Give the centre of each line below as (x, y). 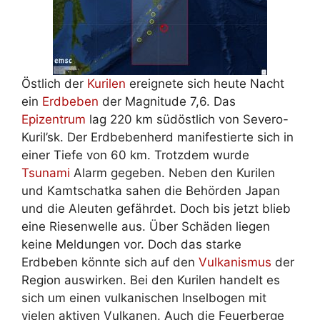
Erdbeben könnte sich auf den (110, 262)
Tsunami (46, 172)
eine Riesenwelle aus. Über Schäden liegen (146, 226)
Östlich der (54, 83)
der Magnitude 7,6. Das (167, 101)
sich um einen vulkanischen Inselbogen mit (144, 297)
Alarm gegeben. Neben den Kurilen (172, 172)
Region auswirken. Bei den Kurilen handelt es (151, 280)
